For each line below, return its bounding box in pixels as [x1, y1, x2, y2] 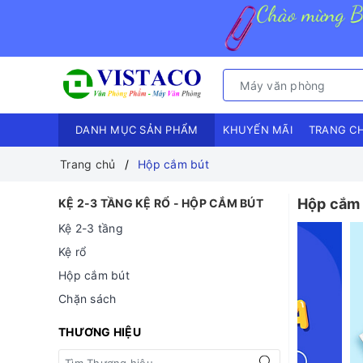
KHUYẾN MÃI [223, 123, 293, 137]
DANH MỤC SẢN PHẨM [75, 123, 199, 137]
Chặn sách [58, 292, 117, 306]
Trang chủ [60, 157, 116, 172]
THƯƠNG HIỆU [58, 325, 141, 340]
